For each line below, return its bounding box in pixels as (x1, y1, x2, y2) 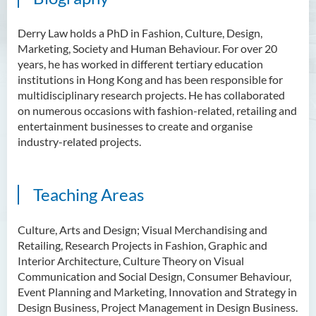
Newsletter (136, 80, 190, 93)
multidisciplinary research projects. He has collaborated (18, 88, 285, 102)
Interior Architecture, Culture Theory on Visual (18, 254, 244, 267)
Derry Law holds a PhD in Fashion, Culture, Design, (18, 26, 262, 39)
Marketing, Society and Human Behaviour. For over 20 (18, 42, 277, 55)
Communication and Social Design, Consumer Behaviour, (18, 269, 291, 283)
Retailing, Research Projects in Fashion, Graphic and (18, 238, 267, 252)
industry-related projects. (18, 135, 141, 148)
